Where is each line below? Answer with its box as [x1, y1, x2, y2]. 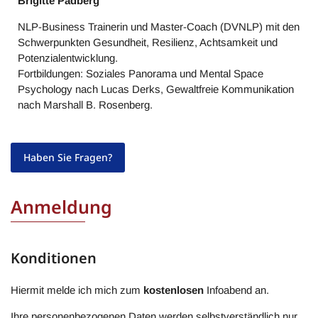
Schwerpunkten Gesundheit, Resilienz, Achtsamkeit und [18, 36, 278, 48]
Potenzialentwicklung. [18, 52, 118, 64]
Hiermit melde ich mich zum [11, 284, 143, 296]
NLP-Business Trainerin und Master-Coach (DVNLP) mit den [18, 21, 300, 33]
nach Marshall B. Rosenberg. [18, 99, 153, 111]
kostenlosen [143, 284, 204, 296]
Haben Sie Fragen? [23, 150, 112, 164]
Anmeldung [11, 194, 112, 219]
